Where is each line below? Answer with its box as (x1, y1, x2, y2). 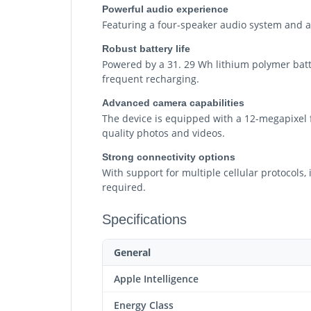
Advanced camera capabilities (102, 96, 244, 108)
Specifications (102, 211, 187, 227)
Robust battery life (102, 42, 190, 54)
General (114, 245, 151, 259)
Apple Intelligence (114, 271, 199, 285)
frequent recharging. (102, 72, 199, 85)
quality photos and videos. (102, 126, 225, 140)
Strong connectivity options (102, 151, 235, 162)
